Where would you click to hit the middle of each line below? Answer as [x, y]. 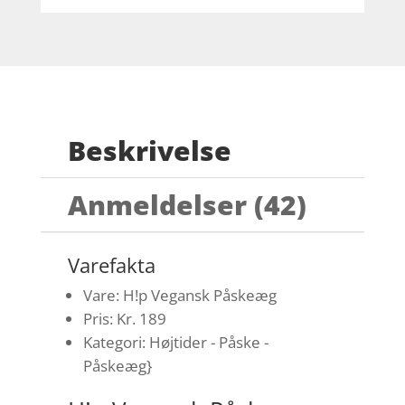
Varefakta [111, 265]
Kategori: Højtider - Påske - [175, 343]
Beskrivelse [149, 151]
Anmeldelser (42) [187, 205]
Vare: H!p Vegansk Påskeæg [179, 296]
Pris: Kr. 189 [124, 319]
